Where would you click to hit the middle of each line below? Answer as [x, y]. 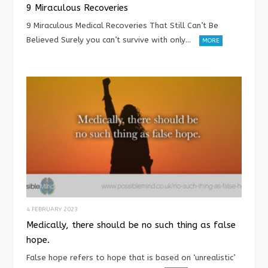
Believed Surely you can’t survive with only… [109, 40]
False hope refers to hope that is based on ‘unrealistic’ [131, 257]
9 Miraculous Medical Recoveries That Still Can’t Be [122, 26]
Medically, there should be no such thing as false [131, 225]
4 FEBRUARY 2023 [52, 209]
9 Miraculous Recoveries [77, 8]
